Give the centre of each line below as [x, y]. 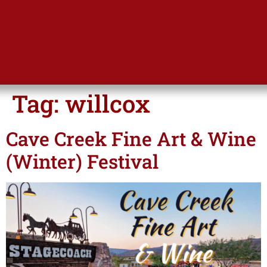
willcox [108, 103]
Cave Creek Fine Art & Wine [131, 138]
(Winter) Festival [82, 161]
